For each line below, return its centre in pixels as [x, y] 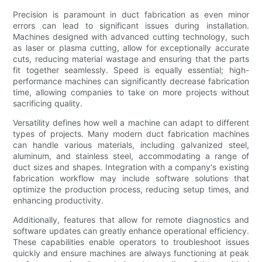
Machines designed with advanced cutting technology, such [131, 37]
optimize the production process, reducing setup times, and [131, 189]
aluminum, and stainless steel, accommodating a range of [131, 156]
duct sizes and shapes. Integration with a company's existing [131, 167]
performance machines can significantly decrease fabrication [131, 81]
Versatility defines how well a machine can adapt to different [131, 123]
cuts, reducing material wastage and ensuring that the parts [131, 59]
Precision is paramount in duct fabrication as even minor [131, 15]
